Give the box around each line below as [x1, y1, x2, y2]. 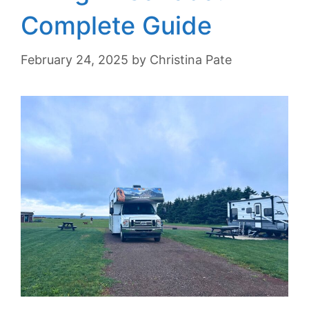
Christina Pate [150, 52, 232, 67]
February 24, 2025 [21, 52, 128, 67]
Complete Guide [21, 10, 212, 41]
